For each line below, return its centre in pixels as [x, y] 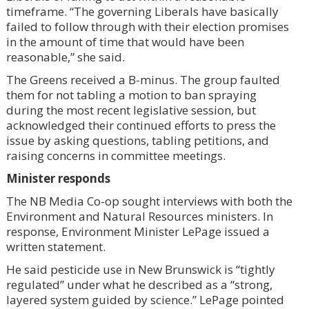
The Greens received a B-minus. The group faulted [143, 79]
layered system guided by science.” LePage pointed [145, 299]
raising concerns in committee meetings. [116, 155]
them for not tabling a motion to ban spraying [131, 94]
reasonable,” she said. [65, 57]
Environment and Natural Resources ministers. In [139, 216]
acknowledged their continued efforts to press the [141, 125]
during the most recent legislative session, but [131, 110]
